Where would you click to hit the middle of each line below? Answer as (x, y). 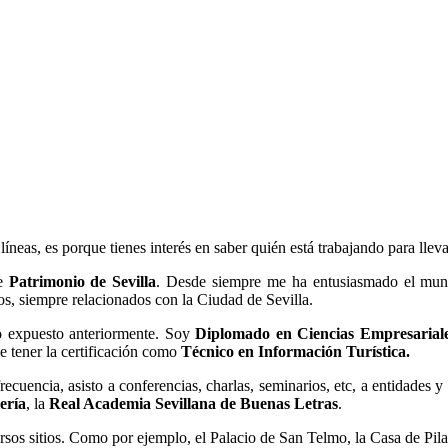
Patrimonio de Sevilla (82, 281)
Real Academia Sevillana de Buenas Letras (193, 403)
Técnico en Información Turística (293, 351)
